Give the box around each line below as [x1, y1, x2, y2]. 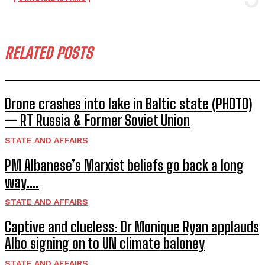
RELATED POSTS [5, 43, 93, 62]
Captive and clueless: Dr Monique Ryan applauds [5, 218, 259, 235]
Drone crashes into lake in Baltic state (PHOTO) [5, 95, 252, 112]
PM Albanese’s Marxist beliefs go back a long [5, 156, 244, 174]
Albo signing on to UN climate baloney [5, 234, 205, 252]
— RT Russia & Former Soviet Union [5, 111, 190, 129]
